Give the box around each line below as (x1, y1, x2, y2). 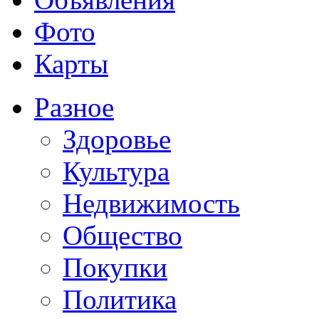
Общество (63, 219, 182, 251)
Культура (63, 155, 169, 187)
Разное (34, 91, 114, 122)
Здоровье (63, 123, 171, 155)
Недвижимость (63, 187, 240, 219)
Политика (63, 283, 177, 315)
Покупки (63, 251, 167, 283)
